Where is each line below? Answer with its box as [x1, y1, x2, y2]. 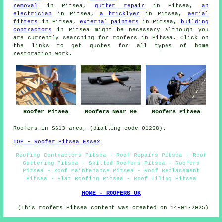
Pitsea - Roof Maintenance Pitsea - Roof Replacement [22, 168, 200, 174]
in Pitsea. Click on [137, 34, 209, 41]
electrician [13, 10, 52, 17]
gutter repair [94, 2, 145, 9]
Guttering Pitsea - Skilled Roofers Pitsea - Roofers [22, 160, 200, 166]
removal [13, 2, 38, 9]
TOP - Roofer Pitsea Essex [13, 139, 101, 145]
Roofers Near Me [85, 108, 137, 115]
